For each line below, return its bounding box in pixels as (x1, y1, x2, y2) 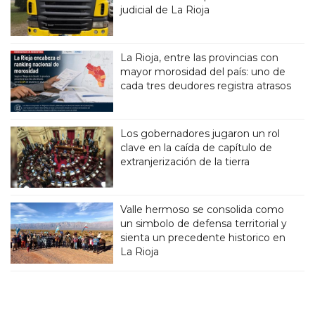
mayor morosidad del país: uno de (120, 65, 286, 78)
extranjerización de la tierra (120, 155, 250, 168)
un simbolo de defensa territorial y (120, 217, 288, 230)
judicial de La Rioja (120, 3, 210, 16)
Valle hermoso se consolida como (120, 202, 285, 216)
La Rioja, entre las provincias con (120, 51, 279, 64)
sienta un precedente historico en (120, 231, 286, 244)
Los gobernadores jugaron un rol (120, 127, 281, 140)
